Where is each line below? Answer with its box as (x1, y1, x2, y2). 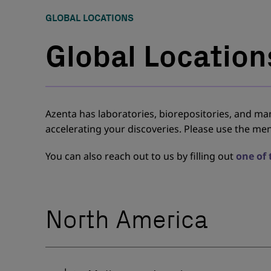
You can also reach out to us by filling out (45, 149, 237, 163)
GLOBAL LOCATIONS (45, 11, 134, 24)
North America (45, 204, 209, 235)
